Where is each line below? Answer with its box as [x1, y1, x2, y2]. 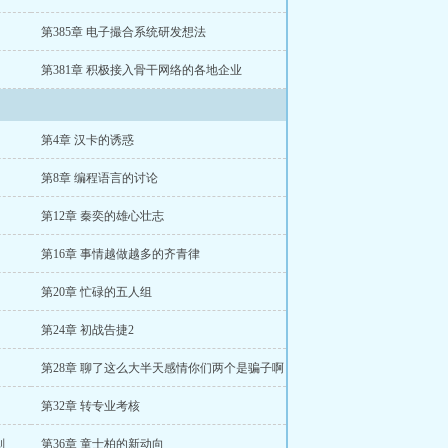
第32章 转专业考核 [41, 399, 140, 413]
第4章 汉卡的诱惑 [41, 133, 134, 147]
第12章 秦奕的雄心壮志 [41, 209, 164, 223]
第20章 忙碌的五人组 [41, 285, 152, 299]
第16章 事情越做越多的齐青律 [41, 247, 200, 261]
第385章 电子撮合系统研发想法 [41, 25, 206, 39]
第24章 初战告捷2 [41, 323, 134, 337]
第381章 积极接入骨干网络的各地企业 [41, 63, 242, 77]
